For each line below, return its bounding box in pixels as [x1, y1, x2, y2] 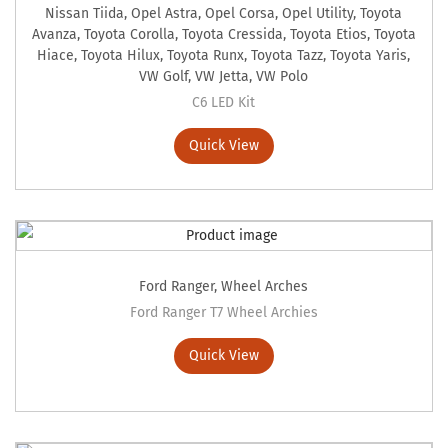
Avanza [31, 26, 77, 44]
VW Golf [139, 68, 189, 86]
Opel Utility [282, 5, 354, 23]
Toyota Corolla [83, 26, 175, 44]
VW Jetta [195, 68, 250, 86]
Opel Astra [131, 5, 199, 23]
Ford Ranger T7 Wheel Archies [129, 304, 318, 322]
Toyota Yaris [330, 47, 408, 65]
